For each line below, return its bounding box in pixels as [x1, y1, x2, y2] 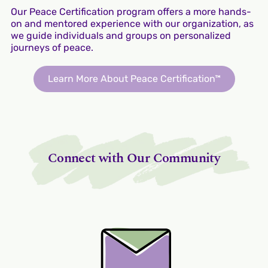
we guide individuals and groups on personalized [10, 30, 231, 42]
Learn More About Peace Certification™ [47, 73, 221, 85]
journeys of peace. [10, 42, 93, 54]
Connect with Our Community [47, 148, 221, 169]
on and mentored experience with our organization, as [10, 18, 254, 30]
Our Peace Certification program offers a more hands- [10, 6, 251, 18]
